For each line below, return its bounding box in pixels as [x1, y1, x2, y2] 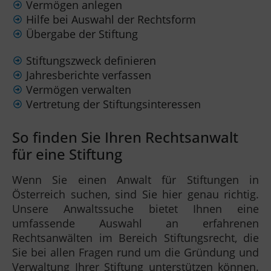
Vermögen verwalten [25, 82, 131, 97]
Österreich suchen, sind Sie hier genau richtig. [12, 187, 259, 202]
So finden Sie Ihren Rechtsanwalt [12, 127, 238, 148]
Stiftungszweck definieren [25, 53, 156, 68]
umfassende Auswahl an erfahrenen [12, 216, 259, 231]
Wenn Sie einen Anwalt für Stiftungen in [12, 172, 259, 188]
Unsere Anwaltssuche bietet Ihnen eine [12, 201, 259, 217]
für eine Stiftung [12, 144, 122, 165]
